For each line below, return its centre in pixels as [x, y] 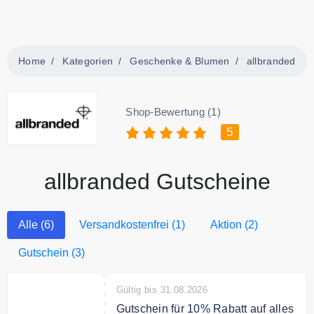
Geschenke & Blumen [180, 61]
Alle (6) [36, 224]
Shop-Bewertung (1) [173, 112]
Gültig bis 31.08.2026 [162, 289]
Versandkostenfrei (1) [132, 224]
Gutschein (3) [52, 252]
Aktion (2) [234, 224]
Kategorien [88, 61]
